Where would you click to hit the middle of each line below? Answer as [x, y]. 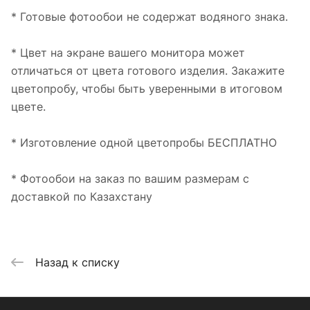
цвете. [28, 107]
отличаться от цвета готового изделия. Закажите [148, 71]
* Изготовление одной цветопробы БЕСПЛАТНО [144, 143]
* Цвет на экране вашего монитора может [128, 53]
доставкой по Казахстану [82, 197]
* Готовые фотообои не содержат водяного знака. [149, 17]
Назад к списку [77, 262]
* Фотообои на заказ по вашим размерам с [130, 179]
